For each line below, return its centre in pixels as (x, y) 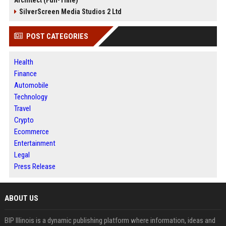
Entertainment (35, 143)
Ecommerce (31, 131)
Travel (22, 108)
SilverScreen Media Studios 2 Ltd (70, 11)
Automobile (31, 85)
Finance (25, 73)
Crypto (24, 120)
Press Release (35, 166)
